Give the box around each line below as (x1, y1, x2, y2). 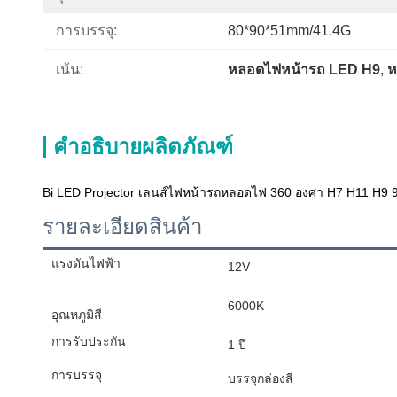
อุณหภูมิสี (51, 307, 102, 322)
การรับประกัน (51, 334, 126, 348)
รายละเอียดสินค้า (43, 214, 202, 239)
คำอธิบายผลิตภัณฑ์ (53, 135, 233, 159)
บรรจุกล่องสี (228, 371, 293, 385)
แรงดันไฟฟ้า (51, 256, 121, 270)
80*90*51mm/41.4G (228, 23, 351, 38)
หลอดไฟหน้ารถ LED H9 (228, 62, 380, 77)
